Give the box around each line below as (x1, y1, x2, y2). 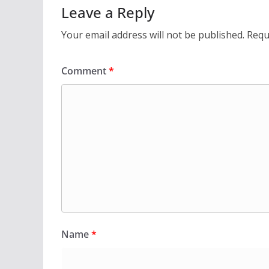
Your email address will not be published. (61, 28, 244, 42)
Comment (61, 64, 109, 78)
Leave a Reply (61, 2, 154, 23)
